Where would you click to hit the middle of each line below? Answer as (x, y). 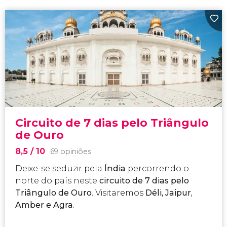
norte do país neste (57, 181)
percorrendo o (157, 169)
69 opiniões (70, 152)
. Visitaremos (118, 193)
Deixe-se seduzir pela (59, 169)
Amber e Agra (44, 205)
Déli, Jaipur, (169, 193)
